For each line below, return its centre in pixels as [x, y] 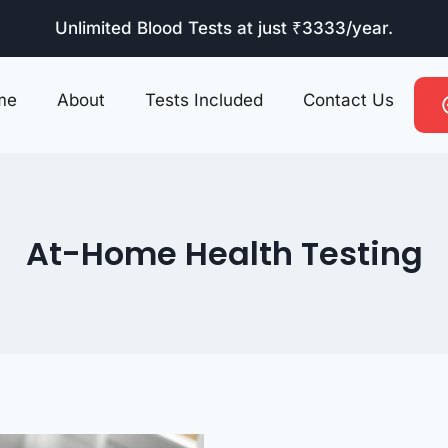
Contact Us [348, 100]
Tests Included [204, 100]
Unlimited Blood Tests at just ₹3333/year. [224, 28]
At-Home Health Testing [224, 253]
